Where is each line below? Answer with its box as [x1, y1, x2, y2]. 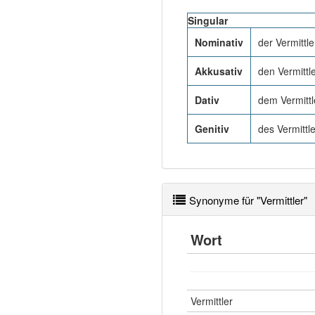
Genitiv [195, 122, 229, 136]
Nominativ [195, 35, 243, 49]
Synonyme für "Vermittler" [189, 193, 307, 207]
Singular [188, 13, 228, 27]
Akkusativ [195, 64, 243, 78]
